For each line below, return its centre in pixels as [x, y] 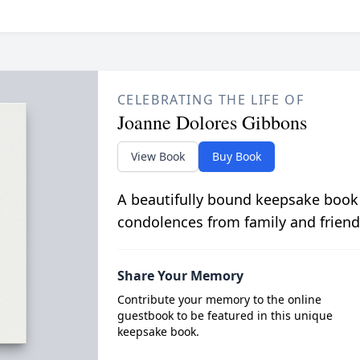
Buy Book [236, 156]
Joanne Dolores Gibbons [212, 122]
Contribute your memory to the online [219, 299]
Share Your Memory [180, 275]
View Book [157, 156]
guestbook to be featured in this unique [225, 315]
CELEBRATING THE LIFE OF [211, 99]
